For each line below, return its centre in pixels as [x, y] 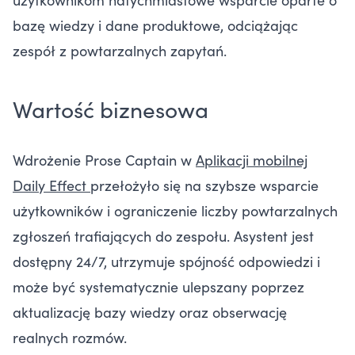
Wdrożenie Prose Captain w [104, 159]
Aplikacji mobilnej [252, 159]
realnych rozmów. [70, 337]
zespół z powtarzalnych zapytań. [120, 50]
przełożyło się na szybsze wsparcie [204, 185]
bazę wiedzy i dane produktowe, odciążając [155, 25]
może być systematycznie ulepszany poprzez [158, 286]
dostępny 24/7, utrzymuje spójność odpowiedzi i [166, 261]
